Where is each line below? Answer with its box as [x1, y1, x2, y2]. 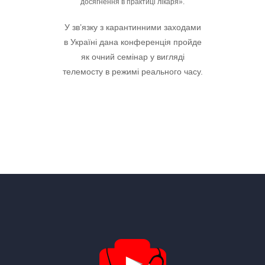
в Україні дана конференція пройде [63, 37, 202, 47]
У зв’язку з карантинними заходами [64, 22, 201, 32]
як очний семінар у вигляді [80, 52, 185, 62]
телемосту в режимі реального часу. [62, 67, 203, 76]
